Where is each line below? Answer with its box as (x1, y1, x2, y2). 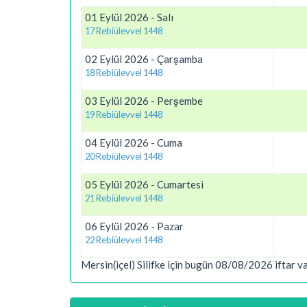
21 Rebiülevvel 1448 (85, 193, 162, 204)
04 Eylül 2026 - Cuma (85, 136, 182, 149)
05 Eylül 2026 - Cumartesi (85, 178, 204, 191)
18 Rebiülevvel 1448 (85, 67, 162, 78)
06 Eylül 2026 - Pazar (85, 220, 184, 232)
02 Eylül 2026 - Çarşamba (85, 53, 203, 65)
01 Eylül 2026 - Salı (85, 11, 173, 23)
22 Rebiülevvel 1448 (85, 234, 162, 245)
